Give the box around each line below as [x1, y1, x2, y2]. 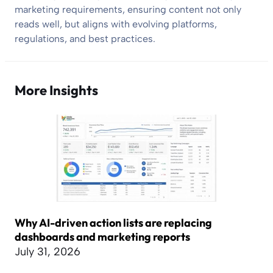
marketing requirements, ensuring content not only [15, 4, 241, 16]
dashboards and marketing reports [15, 229, 190, 244]
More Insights [15, 82, 98, 99]
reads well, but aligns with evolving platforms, [15, 18, 217, 30]
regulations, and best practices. [15, 33, 155, 45]
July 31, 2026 [15, 244, 80, 258]
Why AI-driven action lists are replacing [15, 215, 212, 230]
